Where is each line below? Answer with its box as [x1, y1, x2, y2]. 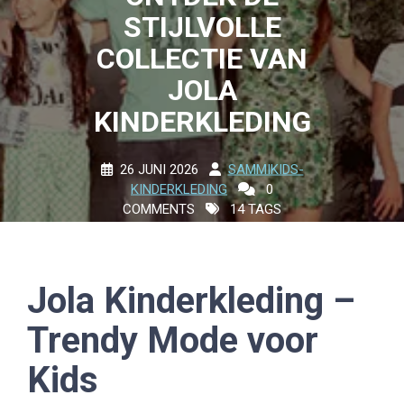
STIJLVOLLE [123, 9, 281, 44]
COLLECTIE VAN [96, 41, 308, 76]
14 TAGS [226, 200, 281, 217]
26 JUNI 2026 [119, 161, 198, 178]
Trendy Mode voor [27, 319, 318, 362]
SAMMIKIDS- [227, 161, 304, 178]
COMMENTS [123, 200, 195, 217]
